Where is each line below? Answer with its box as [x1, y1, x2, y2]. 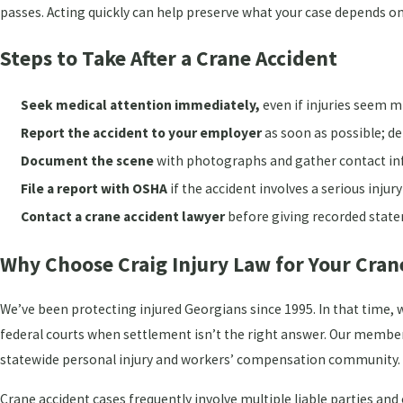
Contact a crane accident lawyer [21, 208, 226, 226]
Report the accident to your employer [21, 124, 263, 142]
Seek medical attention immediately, [21, 96, 261, 114]
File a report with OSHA [21, 180, 168, 198]
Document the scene [21, 152, 155, 170]
